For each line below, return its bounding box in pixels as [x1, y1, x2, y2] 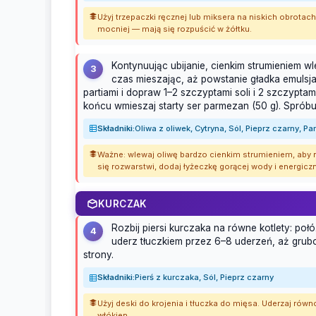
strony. [83, 249, 114, 261]
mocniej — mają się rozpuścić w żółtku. [97, 23, 252, 34]
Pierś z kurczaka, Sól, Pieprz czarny [135, 272, 274, 283]
